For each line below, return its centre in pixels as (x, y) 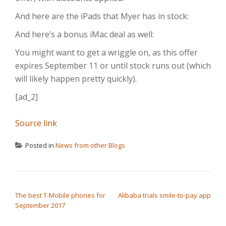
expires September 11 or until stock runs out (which (113, 66)
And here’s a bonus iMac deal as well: (84, 35)
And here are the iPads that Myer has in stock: (102, 16)
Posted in (40, 146)
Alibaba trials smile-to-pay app (164, 195)
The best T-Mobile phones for (60, 195)
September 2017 (40, 206)
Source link (36, 123)
